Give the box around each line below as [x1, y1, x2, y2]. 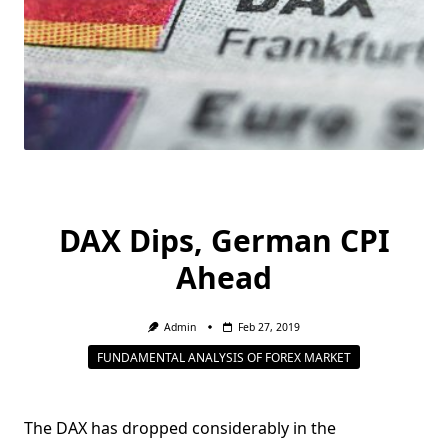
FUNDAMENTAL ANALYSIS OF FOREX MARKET [97, 348, 351, 366]
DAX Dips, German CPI [58, 220, 390, 261]
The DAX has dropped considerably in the [24, 417, 336, 440]
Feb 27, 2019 [238, 320, 301, 334]
